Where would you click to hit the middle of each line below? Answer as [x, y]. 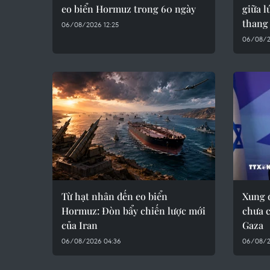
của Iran [80, 225]
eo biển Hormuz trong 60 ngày [129, 9]
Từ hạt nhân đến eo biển [115, 196]
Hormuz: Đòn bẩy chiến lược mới [133, 211]
